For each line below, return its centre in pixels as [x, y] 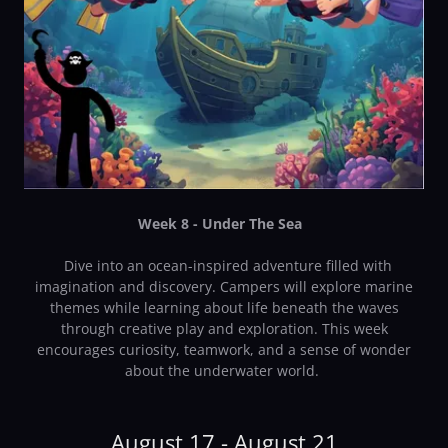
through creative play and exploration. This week [224, 329]
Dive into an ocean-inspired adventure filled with [224, 266]
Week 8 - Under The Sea [224, 224]
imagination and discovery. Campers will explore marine [224, 287]
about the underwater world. [224, 371]
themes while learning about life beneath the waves [224, 308]
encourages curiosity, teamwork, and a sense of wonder [224, 350]
